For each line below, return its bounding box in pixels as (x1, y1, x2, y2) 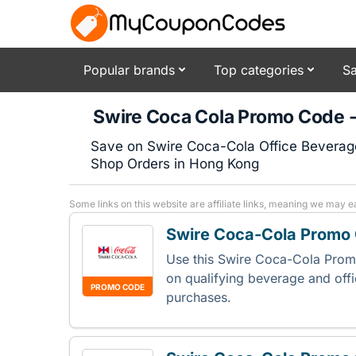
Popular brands (83, 61, 175, 78)
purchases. (166, 289, 235, 305)
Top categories (214, 61, 304, 78)
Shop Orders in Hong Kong (91, 156, 259, 172)
